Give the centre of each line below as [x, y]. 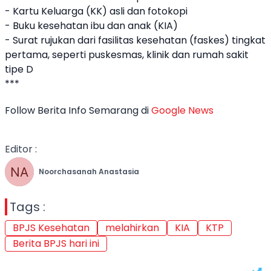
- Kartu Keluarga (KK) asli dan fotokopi [96, 11]
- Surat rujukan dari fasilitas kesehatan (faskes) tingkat [135, 41]
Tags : [28, 207]
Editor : [21, 149]
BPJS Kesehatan [51, 228]
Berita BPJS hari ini [56, 244]
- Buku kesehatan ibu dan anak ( [81, 26]
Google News [182, 111]
